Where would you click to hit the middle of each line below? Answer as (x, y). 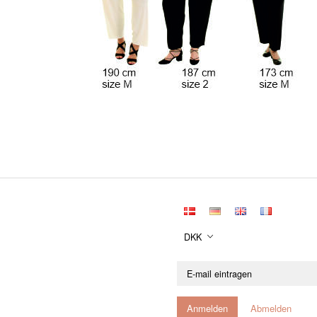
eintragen (195, 290)
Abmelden (271, 308)
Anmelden (207, 308)
